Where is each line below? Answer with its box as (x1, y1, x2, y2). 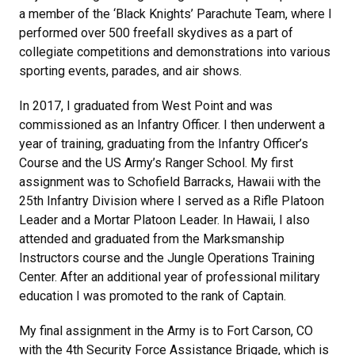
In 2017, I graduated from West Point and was (19, 97, 273, 113)
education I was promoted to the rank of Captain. (19, 288, 286, 303)
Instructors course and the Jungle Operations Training (19, 250, 315, 265)
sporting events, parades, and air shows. (19, 63, 242, 78)
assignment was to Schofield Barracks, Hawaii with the (19, 174, 321, 189)
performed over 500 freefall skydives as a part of (19, 25, 293, 40)
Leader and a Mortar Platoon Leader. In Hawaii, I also (19, 212, 310, 227)
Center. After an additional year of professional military (19, 269, 320, 284)
